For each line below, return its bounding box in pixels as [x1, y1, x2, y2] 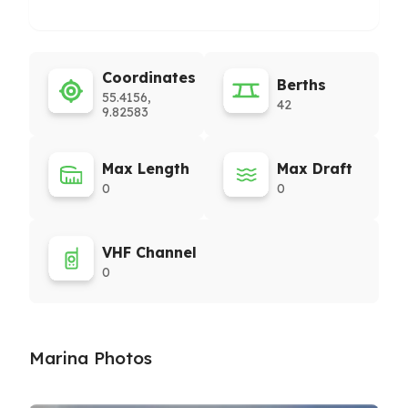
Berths [277, 76, 326, 94]
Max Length [102, 159, 189, 178]
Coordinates [102, 68, 196, 87]
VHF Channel [102, 243, 197, 261]
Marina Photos [29, 347, 152, 369]
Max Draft [277, 159, 352, 178]
